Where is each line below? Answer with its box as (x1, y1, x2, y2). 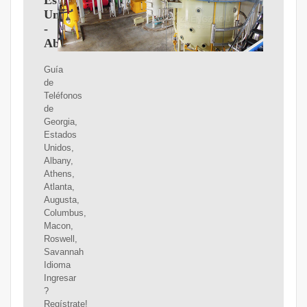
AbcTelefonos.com (43, 36, 145, 51)
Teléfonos (43, 90, 82, 101)
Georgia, (43, 116, 77, 127)
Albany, (43, 156, 73, 167)
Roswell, (43, 234, 77, 245)
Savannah (43, 247, 84, 258)
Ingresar (43, 273, 76, 284)
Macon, (43, 221, 73, 232)
